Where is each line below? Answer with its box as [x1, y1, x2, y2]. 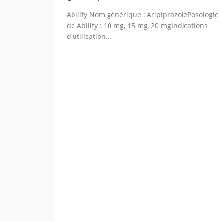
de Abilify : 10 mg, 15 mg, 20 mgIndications [66, 21, 208, 30]
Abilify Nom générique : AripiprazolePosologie [66, 10, 219, 19]
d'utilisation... [66, 32, 111, 41]
